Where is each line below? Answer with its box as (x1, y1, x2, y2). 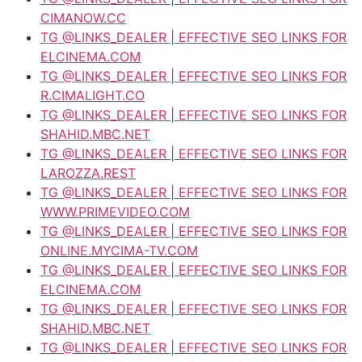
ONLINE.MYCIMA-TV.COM (40, 242, 198, 259)
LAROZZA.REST (40, 164, 136, 181)
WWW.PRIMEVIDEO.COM (40, 203, 190, 220)
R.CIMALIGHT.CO (40, 86, 145, 103)
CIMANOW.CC (40, 9, 126, 26)
